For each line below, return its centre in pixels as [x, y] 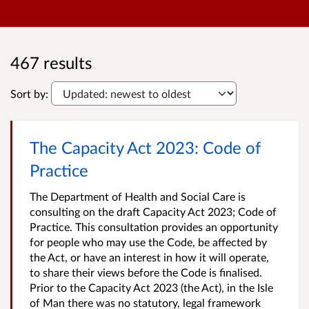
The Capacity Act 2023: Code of [145, 147]
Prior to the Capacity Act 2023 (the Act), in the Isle [151, 287]
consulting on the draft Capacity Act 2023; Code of [153, 211]
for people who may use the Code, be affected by [148, 242]
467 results [51, 62]
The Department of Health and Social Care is [138, 196]
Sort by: [29, 93]
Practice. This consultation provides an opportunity [154, 227]
